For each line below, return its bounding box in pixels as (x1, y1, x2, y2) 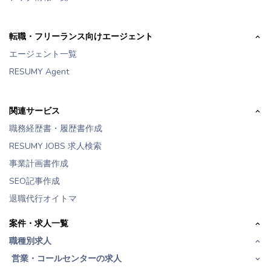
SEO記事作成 (9, 175, 60, 188)
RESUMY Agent (9, 66, 69, 78)
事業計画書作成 (9, 158, 68, 170)
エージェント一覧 (9, 48, 77, 60)
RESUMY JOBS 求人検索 (9, 140, 102, 152)
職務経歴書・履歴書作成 (9, 123, 102, 135)
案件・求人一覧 (9, 218, 68, 229)
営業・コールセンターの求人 (11, 253, 122, 265)
